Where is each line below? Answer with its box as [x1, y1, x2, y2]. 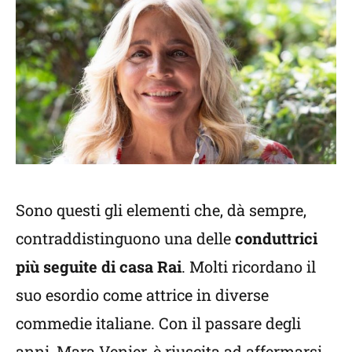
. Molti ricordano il [181, 255, 316, 277]
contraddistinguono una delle [16, 227, 235, 248]
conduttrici [235, 227, 317, 248]
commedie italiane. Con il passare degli [16, 312, 301, 333]
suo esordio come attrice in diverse [16, 284, 269, 305]
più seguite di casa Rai [16, 255, 181, 277]
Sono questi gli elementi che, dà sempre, [16, 199, 306, 220]
